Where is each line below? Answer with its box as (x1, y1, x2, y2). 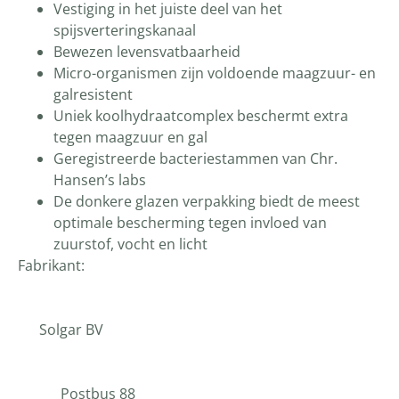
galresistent (53, 84, 133, 104)
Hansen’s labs (53, 169, 146, 190)
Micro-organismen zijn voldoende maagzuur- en (53, 62, 376, 83)
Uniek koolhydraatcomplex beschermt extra (53, 105, 348, 126)
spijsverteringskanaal (53, 20, 196, 40)
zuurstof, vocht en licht (53, 233, 208, 254)
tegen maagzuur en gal (53, 126, 208, 147)
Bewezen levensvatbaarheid (53, 41, 240, 61)
